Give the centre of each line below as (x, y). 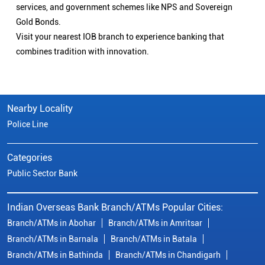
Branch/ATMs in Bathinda (55, 255)
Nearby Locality (40, 109)
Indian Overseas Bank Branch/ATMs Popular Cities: (115, 208)
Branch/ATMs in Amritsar (155, 223)
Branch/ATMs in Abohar (51, 223)
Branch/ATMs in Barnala (53, 239)
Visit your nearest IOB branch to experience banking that (120, 37)
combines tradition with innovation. (83, 52)
